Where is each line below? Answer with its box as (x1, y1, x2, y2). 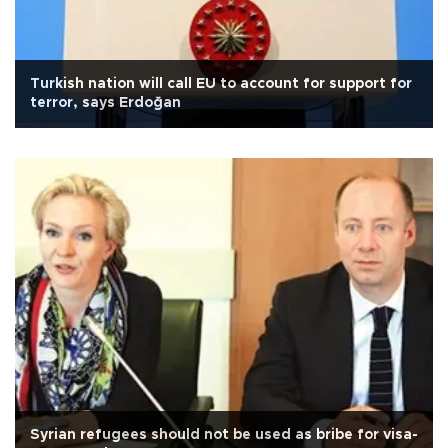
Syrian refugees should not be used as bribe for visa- (30, 427, 418, 442)
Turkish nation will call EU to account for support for (30, 76, 412, 91)
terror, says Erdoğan (30, 95, 181, 110)
